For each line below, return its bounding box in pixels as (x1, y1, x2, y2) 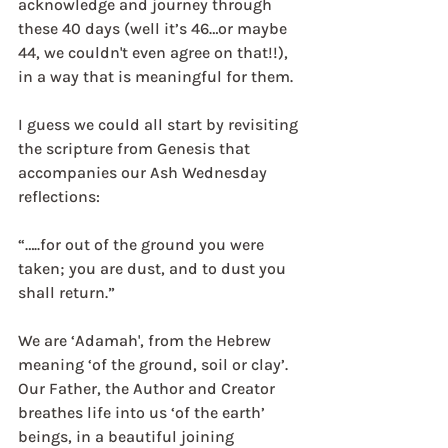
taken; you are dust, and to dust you (18, 259, 290, 278)
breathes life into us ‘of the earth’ (18, 403, 269, 422)
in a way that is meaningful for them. (18, 67, 293, 86)
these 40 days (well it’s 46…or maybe (18, 19, 291, 38)
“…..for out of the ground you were (18, 235, 268, 254)
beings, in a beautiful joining (18, 427, 238, 446)
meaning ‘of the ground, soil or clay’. (18, 355, 292, 374)
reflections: (18, 187, 100, 206)
